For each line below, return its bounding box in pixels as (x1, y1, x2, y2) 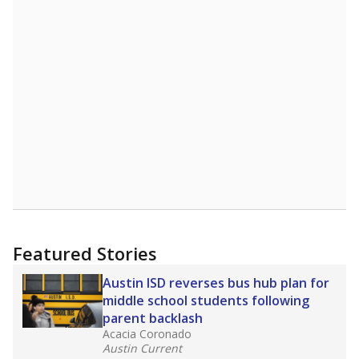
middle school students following (103, 292, 309, 309)
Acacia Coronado (103, 326, 192, 341)
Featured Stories (13, 241, 157, 265)
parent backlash (103, 309, 206, 327)
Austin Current (103, 341, 182, 356)
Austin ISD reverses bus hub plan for (103, 274, 329, 292)
